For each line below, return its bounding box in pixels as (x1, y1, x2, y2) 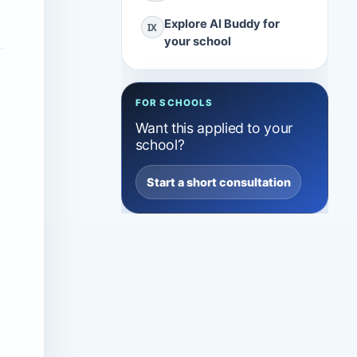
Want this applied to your (135, 120, 293, 137)
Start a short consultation (146, 175, 291, 190)
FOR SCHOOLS (135, 96, 214, 108)
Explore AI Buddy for (163, 17, 280, 32)
